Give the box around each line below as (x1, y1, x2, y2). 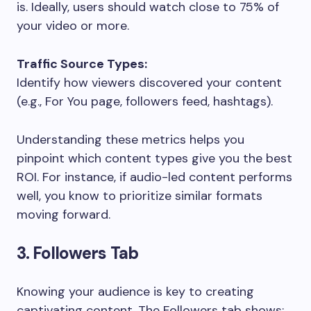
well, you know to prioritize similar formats (17, 187, 262, 204)
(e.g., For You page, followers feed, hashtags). (17, 92, 273, 110)
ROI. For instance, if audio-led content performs (17, 168, 292, 185)
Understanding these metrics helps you (17, 131, 244, 148)
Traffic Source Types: (17, 55, 147, 72)
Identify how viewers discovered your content (17, 74, 282, 91)
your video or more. (17, 17, 129, 34)
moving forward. (17, 205, 110, 223)
